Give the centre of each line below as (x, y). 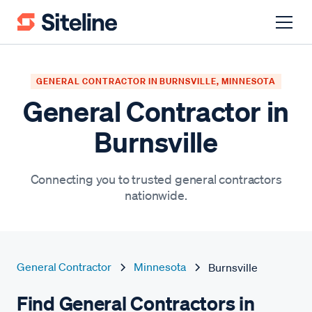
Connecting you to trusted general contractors (156, 179)
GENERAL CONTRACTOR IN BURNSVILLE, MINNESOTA (156, 81)
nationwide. (156, 195)
